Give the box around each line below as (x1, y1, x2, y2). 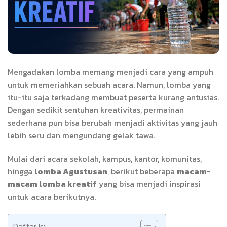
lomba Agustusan (34, 165, 107, 177)
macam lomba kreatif (8, 177, 97, 190)
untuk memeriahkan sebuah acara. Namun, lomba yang (8, 78, 211, 91)
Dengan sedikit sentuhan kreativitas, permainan (8, 103, 184, 116)
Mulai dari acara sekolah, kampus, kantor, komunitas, (8, 152, 202, 165)
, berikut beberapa (107, 165, 177, 177)
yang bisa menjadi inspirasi (97, 177, 201, 190)
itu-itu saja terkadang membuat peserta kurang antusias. (8, 91, 219, 103)
